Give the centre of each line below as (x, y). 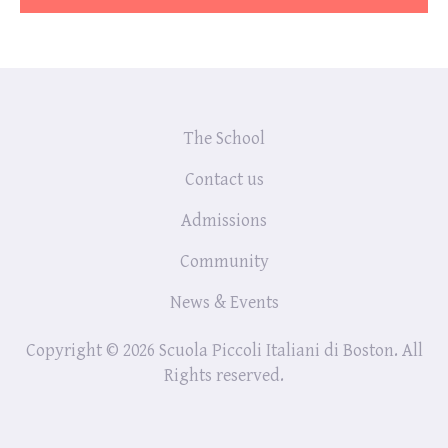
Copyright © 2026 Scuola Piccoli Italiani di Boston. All (224, 350)
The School (224, 138)
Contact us (224, 179)
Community (224, 261)
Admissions (224, 220)
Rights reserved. (224, 375)
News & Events (224, 302)
